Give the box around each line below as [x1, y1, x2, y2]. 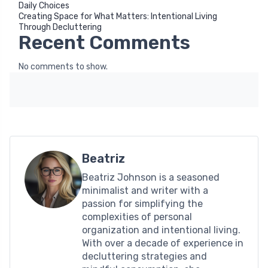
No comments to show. [19, 62, 108, 72]
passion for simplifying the [82, 198, 203, 210]
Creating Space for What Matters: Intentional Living [19, 11, 217, 22]
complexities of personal [82, 211, 192, 223]
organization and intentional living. [82, 224, 240, 236]
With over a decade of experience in [82, 237, 243, 249]
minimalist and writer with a [82, 185, 208, 197]
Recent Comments [19, 31, 190, 54]
